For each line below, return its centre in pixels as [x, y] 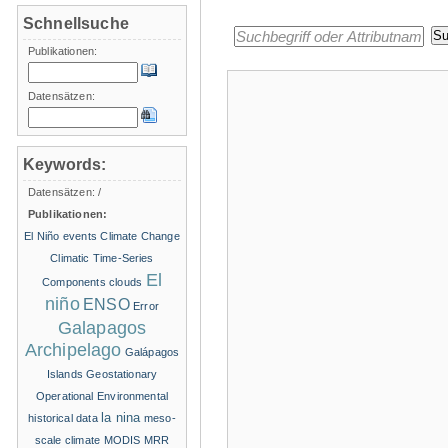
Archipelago [73, 349]
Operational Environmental [102, 395]
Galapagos [102, 327]
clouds [126, 281]
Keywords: [65, 164]
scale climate [67, 439]
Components [74, 281]
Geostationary [122, 373]
